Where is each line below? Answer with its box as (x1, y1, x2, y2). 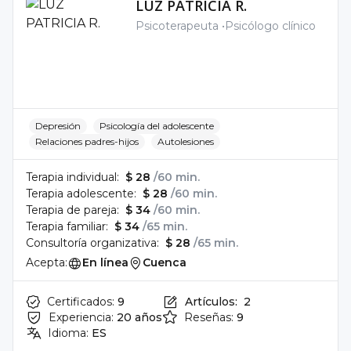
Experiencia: (49, 310, 114, 324)
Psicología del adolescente (100, 120, 214, 132)
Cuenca (143, 255, 186, 270)
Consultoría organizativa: (26, 236, 159, 250)
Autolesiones (157, 136, 214, 147)
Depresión (35, 120, 81, 132)
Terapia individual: (26, 170, 119, 184)
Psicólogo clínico (225, 19, 316, 33)
